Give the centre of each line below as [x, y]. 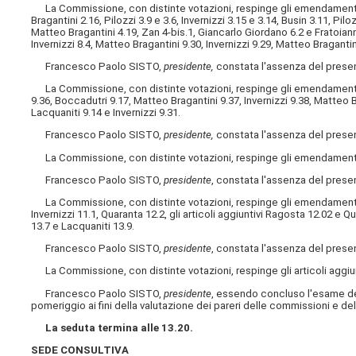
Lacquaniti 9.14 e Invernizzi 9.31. [106, 113]
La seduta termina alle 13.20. [120, 327]
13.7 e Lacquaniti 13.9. [83, 226]
